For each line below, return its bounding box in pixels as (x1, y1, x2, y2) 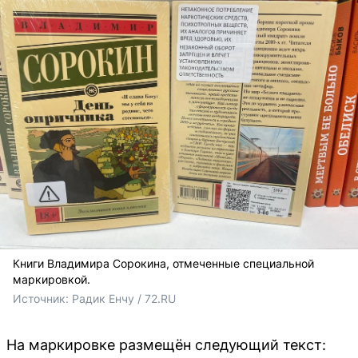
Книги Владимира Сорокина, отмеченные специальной (13, 257, 314, 270)
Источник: (13, 292, 72, 305)
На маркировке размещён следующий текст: (6, 336, 326, 353)
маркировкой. (13, 272, 90, 286)
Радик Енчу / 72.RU (72, 292, 176, 305)
